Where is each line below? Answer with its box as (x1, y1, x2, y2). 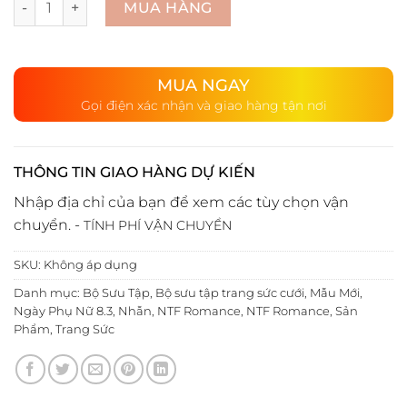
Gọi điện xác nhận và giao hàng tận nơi (80, 96, 327, 114)
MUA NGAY (157, 74, 250, 95)
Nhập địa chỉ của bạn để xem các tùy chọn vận (14, 193, 349, 211)
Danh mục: (14, 285, 83, 300)
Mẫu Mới (310, 285, 360, 300)
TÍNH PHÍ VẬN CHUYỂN (84, 216, 232, 233)
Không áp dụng (44, 257, 137, 272)
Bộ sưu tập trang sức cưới (155, 285, 304, 300)
